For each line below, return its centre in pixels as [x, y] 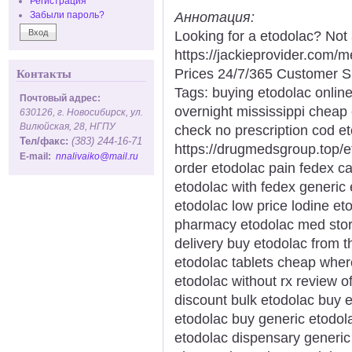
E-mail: [38, 156]
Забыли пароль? [67, 15]
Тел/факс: [44, 141]
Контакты [44, 74]
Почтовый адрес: [60, 98]
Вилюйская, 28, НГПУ [68, 126]
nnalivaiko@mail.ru [97, 156]
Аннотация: [216, 17]
